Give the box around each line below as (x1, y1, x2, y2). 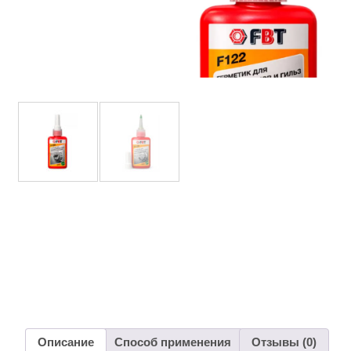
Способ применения (114, 335, 231, 349)
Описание (38, 335, 94, 349)
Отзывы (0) (251, 335, 317, 349)
